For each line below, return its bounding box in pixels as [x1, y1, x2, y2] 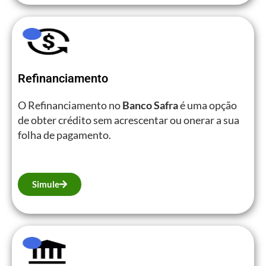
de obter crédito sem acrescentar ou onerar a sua [18, 113, 239, 126]
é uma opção [178, 98, 237, 112]
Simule [32, 179, 59, 189]
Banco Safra [122, 98, 178, 112]
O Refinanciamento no [18, 98, 122, 112]
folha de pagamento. [18, 128, 111, 141]
